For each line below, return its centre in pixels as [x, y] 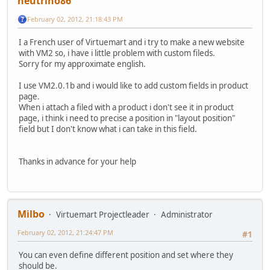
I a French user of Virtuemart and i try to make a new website [132, 42]
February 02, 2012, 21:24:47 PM [65, 232]
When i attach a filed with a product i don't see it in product [126, 107]
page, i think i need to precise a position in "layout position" [127, 118]
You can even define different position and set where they [126, 255]
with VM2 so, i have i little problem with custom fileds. [117, 53]
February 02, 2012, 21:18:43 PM [75, 19]
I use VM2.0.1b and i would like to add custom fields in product [133, 85]
